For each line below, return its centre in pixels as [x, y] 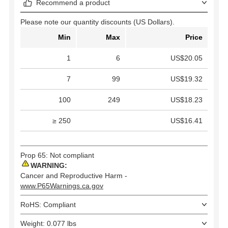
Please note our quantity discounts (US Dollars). [97, 22]
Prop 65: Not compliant [57, 155]
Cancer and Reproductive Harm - [74, 176]
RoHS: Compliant [48, 205]
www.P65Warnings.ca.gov [62, 186]
